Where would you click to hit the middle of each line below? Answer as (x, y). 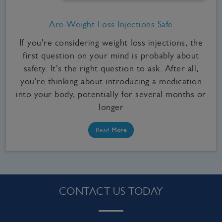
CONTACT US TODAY (111, 192)
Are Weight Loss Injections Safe (111, 24)
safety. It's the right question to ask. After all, (111, 68)
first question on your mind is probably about (111, 55)
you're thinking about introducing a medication (111, 81)
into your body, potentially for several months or (111, 94)
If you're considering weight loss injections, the (111, 42)
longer (111, 107)
